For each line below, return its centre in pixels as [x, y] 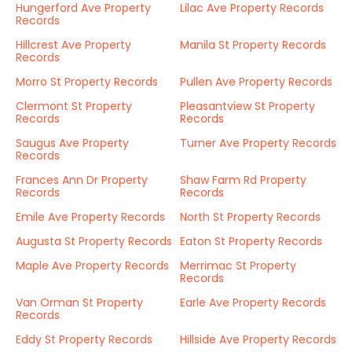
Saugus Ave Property [72, 143]
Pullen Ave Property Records [256, 82]
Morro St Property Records [87, 82]
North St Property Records [250, 217]
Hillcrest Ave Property [73, 45]
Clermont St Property [74, 106]
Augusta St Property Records [94, 241]
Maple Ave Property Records [92, 266]
